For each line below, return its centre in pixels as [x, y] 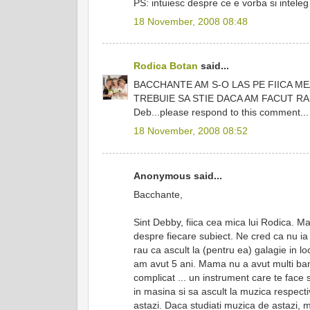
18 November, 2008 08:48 [191, 21]
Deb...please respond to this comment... [221, 112]
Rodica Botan [166, 66]
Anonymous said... [178, 175]
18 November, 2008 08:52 [191, 131]
